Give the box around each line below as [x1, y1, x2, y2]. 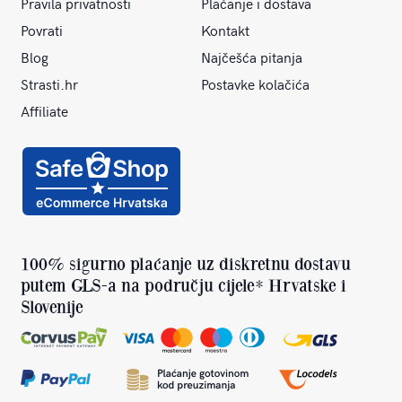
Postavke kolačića [201, 73, 310, 93]
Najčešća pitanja [201, 46, 302, 66]
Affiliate [20, 100, 68, 120]
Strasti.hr [20, 73, 78, 93]
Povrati [20, 19, 63, 39]
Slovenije [20, 295, 83, 318]
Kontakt [201, 19, 249, 39]
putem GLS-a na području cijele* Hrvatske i [20, 274, 346, 296]
